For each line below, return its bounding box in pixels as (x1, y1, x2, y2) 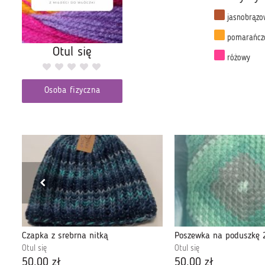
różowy (225, 53, 250, 62)
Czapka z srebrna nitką (22, 231, 108, 241)
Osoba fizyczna (44, 86, 101, 95)
